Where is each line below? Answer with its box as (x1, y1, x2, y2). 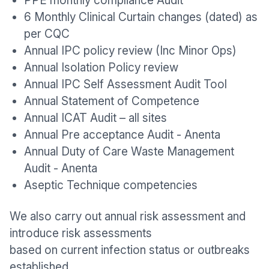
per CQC (24, 27, 70, 41)
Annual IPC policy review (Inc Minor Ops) (24, 44, 237, 58)
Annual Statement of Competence (24, 94, 199, 108)
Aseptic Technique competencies (24, 178, 198, 192)
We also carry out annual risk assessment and (10, 210, 246, 223)
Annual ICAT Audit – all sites (24, 111, 167, 125)
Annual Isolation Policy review (24, 61, 178, 74)
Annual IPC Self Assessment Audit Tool (24, 77, 227, 91)
